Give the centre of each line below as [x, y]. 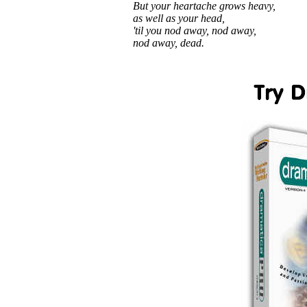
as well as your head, [179, 18]
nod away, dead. [169, 43]
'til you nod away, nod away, [195, 30]
